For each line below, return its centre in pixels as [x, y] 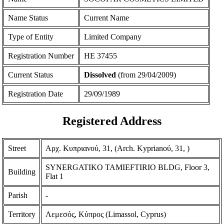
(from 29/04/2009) [146, 75]
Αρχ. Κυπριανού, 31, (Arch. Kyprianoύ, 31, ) [118, 148]
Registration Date [36, 94]
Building [22, 171]
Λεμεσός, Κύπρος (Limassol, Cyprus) [106, 214]
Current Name [107, 18]
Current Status [31, 75]
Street [17, 148]
